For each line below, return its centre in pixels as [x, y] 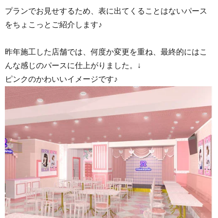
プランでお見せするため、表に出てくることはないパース [106, 11]
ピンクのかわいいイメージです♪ [61, 79]
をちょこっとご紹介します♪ [54, 25]
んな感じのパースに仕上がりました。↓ [73, 65]
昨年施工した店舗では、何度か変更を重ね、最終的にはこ [106, 52]
